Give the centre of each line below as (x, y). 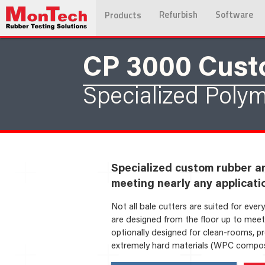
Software (234, 14)
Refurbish (178, 14)
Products (123, 15)
